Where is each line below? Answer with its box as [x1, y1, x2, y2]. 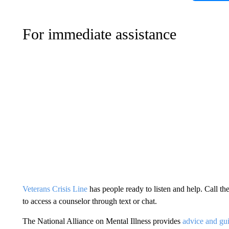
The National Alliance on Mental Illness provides [22, 216, 182, 225]
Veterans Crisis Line [22, 184, 87, 193]
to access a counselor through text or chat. [22, 196, 157, 205]
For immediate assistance [22, 25, 176, 42]
